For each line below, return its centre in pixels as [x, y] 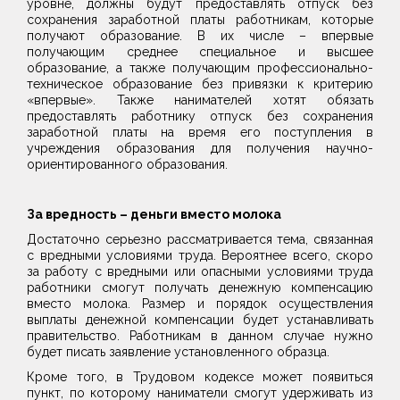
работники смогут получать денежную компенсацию [200, 287]
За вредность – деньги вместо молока [154, 214]
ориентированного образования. [127, 164]
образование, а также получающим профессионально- [200, 68]
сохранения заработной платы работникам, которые [200, 20]
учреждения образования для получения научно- [200, 148]
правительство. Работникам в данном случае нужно [200, 336]
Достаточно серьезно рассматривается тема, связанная [200, 239]
